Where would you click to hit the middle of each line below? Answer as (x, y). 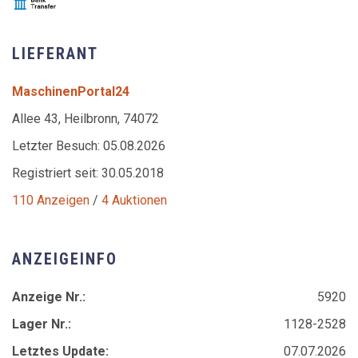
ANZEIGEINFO (65, 259)
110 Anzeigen (51, 200)
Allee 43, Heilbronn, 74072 (86, 118)
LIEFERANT (55, 53)
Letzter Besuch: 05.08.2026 (89, 145)
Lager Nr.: (42, 324)
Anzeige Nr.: (49, 296)
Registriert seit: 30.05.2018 (88, 173)
